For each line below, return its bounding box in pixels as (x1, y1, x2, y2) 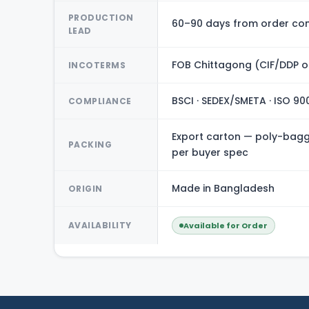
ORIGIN (68, 182, 103, 195)
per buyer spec (171, 145, 248, 159)
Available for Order (183, 219, 268, 231)
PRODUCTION (68, 11, 134, 23)
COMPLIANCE (68, 94, 132, 107)
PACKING (68, 139, 112, 151)
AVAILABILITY (68, 219, 132, 232)
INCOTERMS (68, 59, 126, 71)
